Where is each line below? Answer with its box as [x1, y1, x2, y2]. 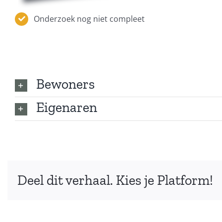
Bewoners [36, 76, 95, 93]
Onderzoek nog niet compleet [34, 13, 145, 24]
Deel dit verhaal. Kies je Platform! [17, 171, 213, 188]
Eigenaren [36, 99, 97, 116]
